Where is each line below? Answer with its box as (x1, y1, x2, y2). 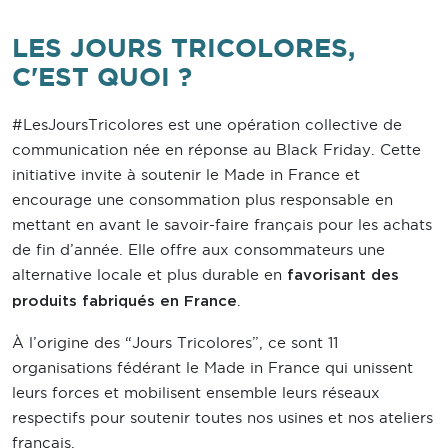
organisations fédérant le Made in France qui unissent (12, 359, 413, 377)
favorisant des (287, 268, 399, 284)
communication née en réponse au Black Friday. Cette (12, 141, 421, 159)
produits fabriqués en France (12, 294, 237, 310)
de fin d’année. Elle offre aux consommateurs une (12, 241, 385, 259)
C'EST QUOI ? (12, 62, 192, 92)
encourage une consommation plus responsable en (12, 191, 393, 209)
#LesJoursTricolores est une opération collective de (12, 116, 402, 134)
